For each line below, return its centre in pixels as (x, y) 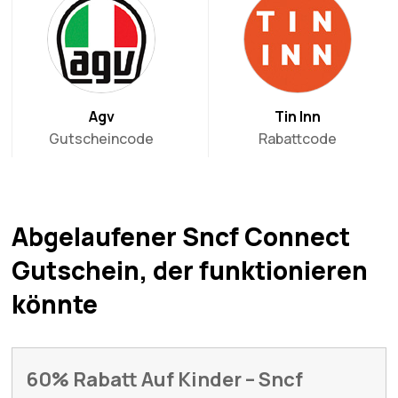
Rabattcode (297, 138)
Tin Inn (297, 116)
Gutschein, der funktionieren (190, 270)
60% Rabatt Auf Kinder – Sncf (165, 379)
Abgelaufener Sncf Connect (181, 236)
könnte (55, 303)
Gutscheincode (102, 138)
